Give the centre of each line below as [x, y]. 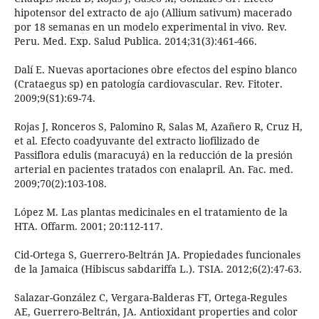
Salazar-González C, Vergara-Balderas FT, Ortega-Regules [150, 298]
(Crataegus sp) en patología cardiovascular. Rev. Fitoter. [148, 84]
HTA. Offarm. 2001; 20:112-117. [88, 226]
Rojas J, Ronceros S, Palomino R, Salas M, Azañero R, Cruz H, [158, 127]
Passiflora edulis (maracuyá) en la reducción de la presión [153, 155]
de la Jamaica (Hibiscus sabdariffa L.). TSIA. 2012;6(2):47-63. [158, 269]
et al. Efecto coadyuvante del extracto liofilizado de [137, 141]
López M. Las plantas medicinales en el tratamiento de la [151, 212]
